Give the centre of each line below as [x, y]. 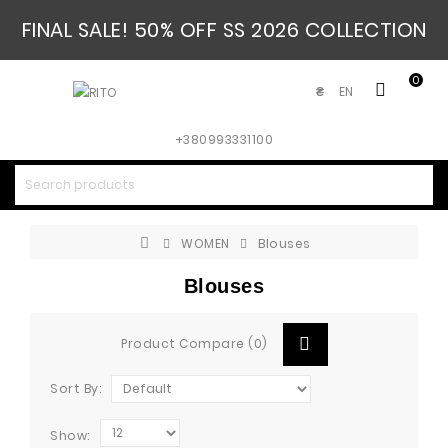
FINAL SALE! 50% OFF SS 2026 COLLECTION [224, 30]
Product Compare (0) [194, 343]
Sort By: [75, 388]
